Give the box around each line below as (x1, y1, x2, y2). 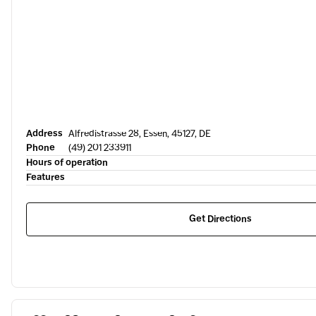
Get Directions (189, 213, 252, 225)
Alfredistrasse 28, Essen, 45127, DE (68, 128, 211, 140)
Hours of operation (26, 157, 108, 169)
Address (26, 128, 63, 140)
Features (26, 171, 65, 183)
